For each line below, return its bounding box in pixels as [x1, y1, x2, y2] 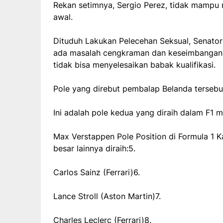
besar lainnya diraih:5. [53, 143, 135, 153]
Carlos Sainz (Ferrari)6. [53, 167, 140, 177]
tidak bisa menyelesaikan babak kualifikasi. [53, 59, 216, 70]
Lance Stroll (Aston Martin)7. [53, 191, 161, 201]
